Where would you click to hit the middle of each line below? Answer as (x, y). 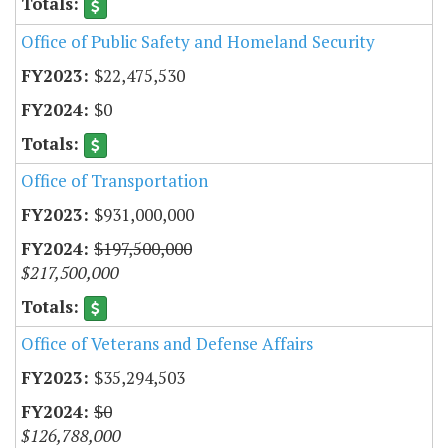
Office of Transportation (114, 180)
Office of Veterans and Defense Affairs (167, 344)
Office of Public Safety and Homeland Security (198, 41)
